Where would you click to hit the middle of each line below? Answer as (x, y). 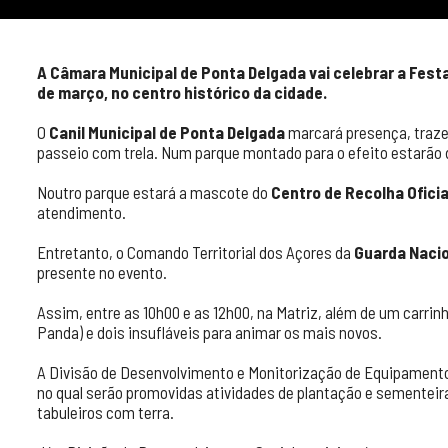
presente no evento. (102, 272)
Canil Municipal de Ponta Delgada (167, 132)
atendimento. (81, 212)
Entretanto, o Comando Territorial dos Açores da (194, 252)
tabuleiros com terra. (105, 412)
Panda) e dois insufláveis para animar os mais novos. (209, 332)
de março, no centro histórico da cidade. (182, 92)
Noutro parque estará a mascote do (154, 192)
